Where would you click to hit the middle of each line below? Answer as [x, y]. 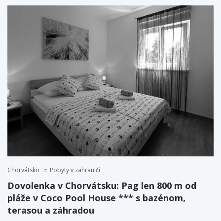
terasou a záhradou [51, 210]
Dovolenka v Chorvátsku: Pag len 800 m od [102, 186]
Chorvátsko [23, 170]
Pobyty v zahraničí [75, 170]
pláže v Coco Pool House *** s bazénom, [96, 198]
